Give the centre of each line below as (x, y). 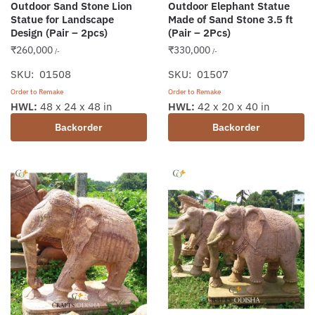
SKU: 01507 (198, 75)
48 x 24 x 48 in (75, 107)
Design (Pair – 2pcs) (59, 33)
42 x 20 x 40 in (232, 107)
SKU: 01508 (41, 75)
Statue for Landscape (62, 20)
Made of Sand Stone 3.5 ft (231, 20)
